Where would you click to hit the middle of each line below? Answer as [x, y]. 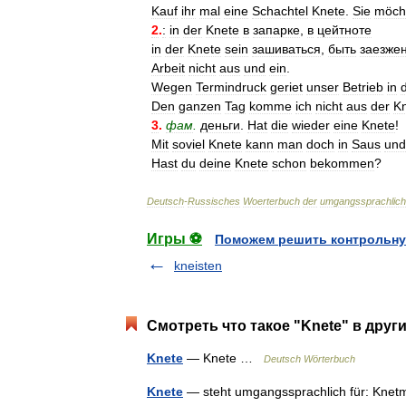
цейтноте [344, 30]
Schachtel [280, 11]
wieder [311, 125]
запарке [276, 30]
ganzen [200, 106]
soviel [188, 144]
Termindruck [231, 87]
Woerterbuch [271, 201]
